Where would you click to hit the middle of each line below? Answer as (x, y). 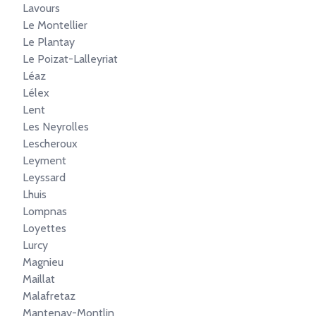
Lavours (41, 8)
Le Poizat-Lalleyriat (70, 59)
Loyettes (44, 228)
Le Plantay (49, 42)
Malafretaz (49, 296)
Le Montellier (55, 25)
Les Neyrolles (56, 127)
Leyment (44, 160)
